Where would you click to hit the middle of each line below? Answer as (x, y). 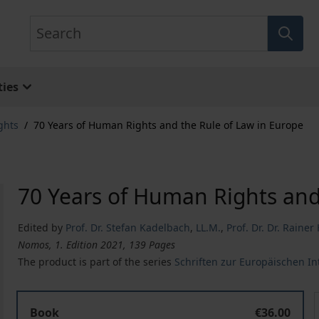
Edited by (41, 228)
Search (47, 23)
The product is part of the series (96, 262)
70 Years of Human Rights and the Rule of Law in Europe (168, 125)
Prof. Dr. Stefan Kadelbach (128, 228)
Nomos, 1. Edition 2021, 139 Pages (97, 245)
